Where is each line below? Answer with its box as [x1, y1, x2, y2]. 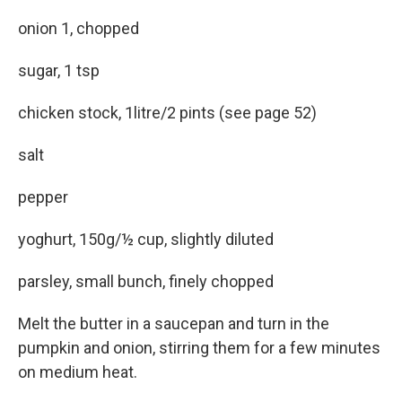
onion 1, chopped [18, 18, 139, 38]
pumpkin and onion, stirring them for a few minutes [18, 337, 380, 357]
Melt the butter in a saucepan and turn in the [18, 313, 329, 333]
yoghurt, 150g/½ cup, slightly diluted [18, 229, 274, 249]
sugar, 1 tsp [18, 60, 100, 80]
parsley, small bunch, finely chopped [18, 271, 274, 291]
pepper [18, 187, 68, 206]
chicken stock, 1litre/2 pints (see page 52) [18, 102, 317, 122]
